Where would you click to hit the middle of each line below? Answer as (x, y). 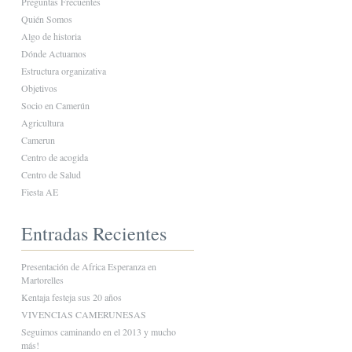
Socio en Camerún (55, 105)
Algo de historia (51, 36)
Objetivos (39, 88)
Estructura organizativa (63, 71)
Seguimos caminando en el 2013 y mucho (98, 332)
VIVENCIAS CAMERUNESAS (83, 314)
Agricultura (42, 123)
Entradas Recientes (93, 233)
